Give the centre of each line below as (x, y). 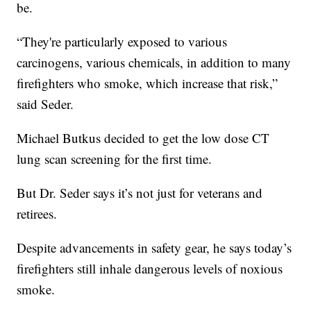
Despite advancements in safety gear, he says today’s (154, 247)
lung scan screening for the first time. (115, 158)
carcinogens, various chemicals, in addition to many (154, 62)
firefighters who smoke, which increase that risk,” (148, 83)
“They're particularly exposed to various (122, 41)
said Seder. (45, 103)
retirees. (37, 213)
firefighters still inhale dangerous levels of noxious (150, 268)
